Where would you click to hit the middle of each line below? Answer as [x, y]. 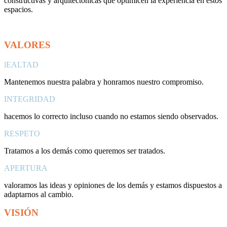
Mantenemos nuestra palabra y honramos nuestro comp [92, 82]
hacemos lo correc [33, 116]
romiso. [193, 82]
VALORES [27, 45]
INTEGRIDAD [30, 99]
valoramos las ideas [36, 185]
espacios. [20, 9]
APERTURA [26, 168]
